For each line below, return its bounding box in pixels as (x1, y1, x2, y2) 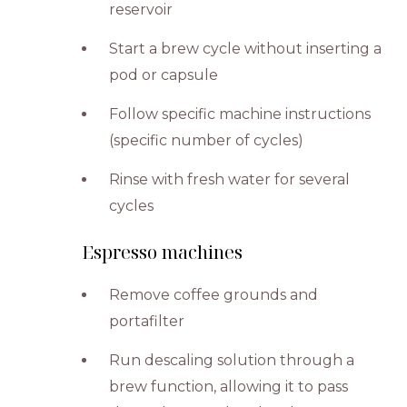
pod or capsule (109, 65, 219, 84)
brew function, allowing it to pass (109, 377, 349, 395)
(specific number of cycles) (109, 131, 304, 149)
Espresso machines (82, 239, 243, 264)
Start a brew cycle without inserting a (109, 39, 382, 57)
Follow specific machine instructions (109, 104, 372, 123)
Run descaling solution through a (109, 351, 355, 369)
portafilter (109, 312, 185, 330)
